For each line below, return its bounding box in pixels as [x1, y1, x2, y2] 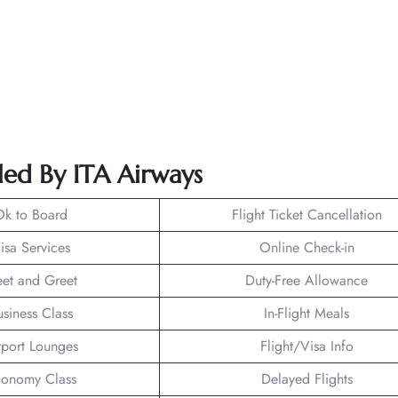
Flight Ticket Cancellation [231, 203, 382, 225]
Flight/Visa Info [259, 335, 354, 356]
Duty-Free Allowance [245, 269, 368, 291]
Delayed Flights [260, 368, 353, 389]
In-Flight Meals [264, 302, 349, 323]
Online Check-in [259, 236, 354, 258]
